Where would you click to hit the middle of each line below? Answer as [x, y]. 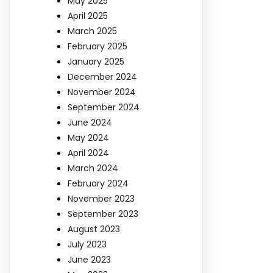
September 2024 [104, 107]
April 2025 [88, 16]
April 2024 [88, 153]
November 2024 [102, 92]
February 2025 [97, 46]
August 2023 [94, 229]
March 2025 [92, 31]
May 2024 [88, 137]
